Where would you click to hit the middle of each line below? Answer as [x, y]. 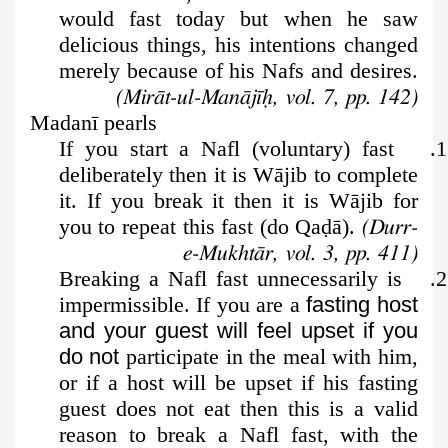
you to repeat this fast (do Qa [190, 227]
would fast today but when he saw [238, 19]
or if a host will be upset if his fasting [238, 383]
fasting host [362, 305]
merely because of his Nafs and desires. [238, 71]
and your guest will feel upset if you [238, 331]
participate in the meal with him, [269, 357]
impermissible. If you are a [182, 305]
